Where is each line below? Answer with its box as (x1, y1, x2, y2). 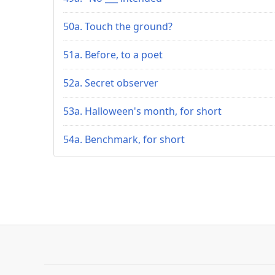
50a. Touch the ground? (63, 19, 172, 33)
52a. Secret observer (63, 76, 158, 90)
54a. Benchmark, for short (63, 132, 185, 146)
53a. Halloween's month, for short (63, 104, 222, 118)
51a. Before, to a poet (63, 47, 163, 61)
